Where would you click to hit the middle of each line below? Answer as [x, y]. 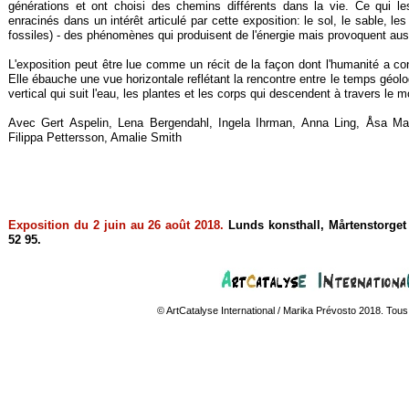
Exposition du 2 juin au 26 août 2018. [116, 225]
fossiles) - [34, 35]
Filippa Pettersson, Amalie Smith [95, 137]
